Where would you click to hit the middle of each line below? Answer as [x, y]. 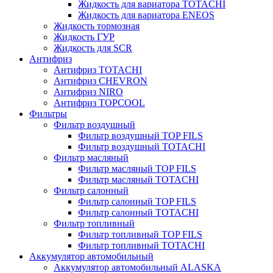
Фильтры [48, 113]
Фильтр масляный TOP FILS [137, 168]
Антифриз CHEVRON [101, 80]
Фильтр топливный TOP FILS [140, 234]
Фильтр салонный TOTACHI [138, 212]
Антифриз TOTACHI [98, 69]
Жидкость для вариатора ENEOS [146, 15]
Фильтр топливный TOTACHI [141, 245]
